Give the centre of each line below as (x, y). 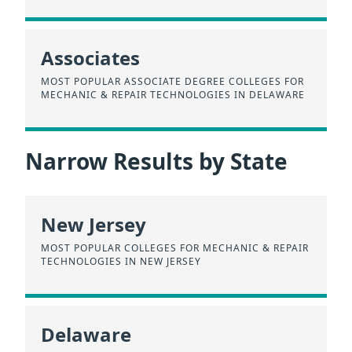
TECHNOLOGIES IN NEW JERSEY (121, 262)
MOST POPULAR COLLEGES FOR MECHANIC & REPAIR (175, 248)
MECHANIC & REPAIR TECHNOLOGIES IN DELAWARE (173, 95)
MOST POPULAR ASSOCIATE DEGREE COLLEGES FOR (172, 82)
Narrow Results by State (156, 161)
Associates (90, 58)
